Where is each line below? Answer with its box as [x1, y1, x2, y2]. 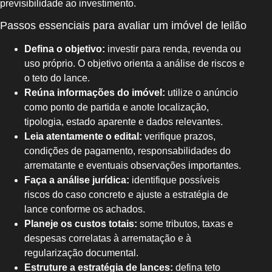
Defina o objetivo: [24, 44, 105, 55]
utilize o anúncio [165, 87, 238, 98]
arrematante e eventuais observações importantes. [24, 160, 241, 171]
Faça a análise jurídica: [24, 175, 129, 186]
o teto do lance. [24, 73, 90, 84]
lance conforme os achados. [24, 204, 145, 215]
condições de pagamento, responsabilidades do [24, 146, 231, 157]
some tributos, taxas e [137, 219, 233, 229]
